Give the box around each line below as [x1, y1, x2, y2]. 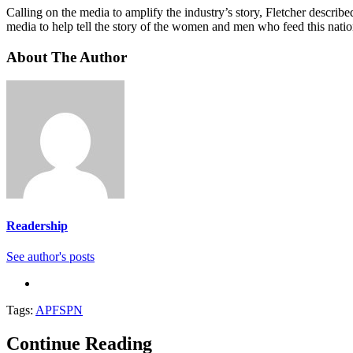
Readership [6, 218, 68, 232]
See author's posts [6, 249, 95, 263]
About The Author [6, 48, 127, 65]
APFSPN [35, 303, 83, 317]
